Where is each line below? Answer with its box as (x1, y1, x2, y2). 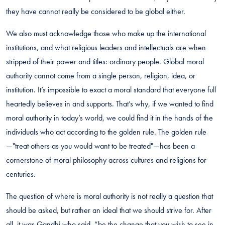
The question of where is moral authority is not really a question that (6, 190, 213, 201)
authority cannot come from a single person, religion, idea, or (6, 70, 195, 81)
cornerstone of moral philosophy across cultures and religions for (6, 154, 206, 165)
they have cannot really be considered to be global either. (6, 6, 185, 17)
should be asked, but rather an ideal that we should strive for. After (6, 204, 211, 215)
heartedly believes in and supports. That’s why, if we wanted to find (6, 98, 213, 109)
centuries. (6, 168, 36, 179)
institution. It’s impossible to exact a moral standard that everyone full (6, 84, 216, 95)
